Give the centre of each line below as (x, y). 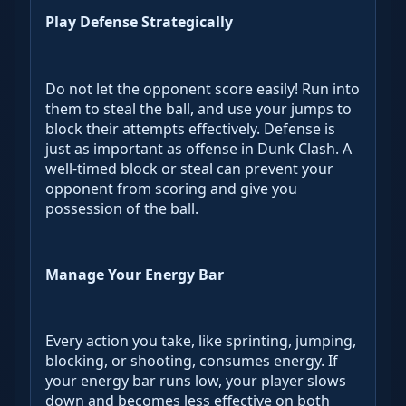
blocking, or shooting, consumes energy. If (192, 361)
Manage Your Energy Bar (135, 274)
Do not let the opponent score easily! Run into (203, 88)
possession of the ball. (122, 208)
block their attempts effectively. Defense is (190, 128)
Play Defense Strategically (139, 22)
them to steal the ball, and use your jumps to (198, 108)
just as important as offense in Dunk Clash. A (198, 148)
